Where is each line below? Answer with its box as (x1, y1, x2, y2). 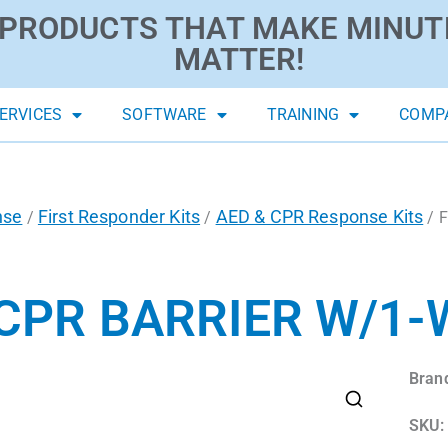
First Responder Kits (37, 206, 201, 228)
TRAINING (266, 105, 340, 125)
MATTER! (173, 41, 304, 79)
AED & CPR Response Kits (215, 206, 424, 228)
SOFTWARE (122, 105, 207, 125)
